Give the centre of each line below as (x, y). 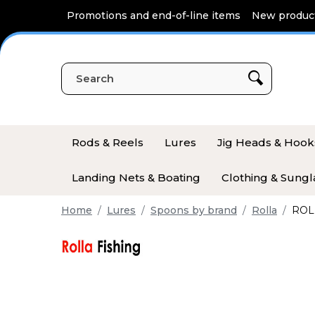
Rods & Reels (108, 142)
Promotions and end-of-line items (154, 15)
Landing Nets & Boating (136, 178)
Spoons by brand (194, 210)
